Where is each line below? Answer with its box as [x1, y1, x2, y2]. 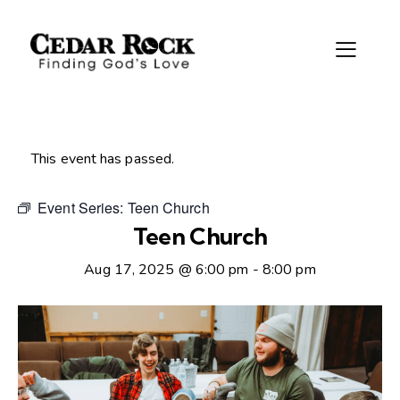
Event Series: [37, 197, 128, 219]
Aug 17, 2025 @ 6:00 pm [84, 259, 249, 279]
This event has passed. [31, 149, 175, 170]
